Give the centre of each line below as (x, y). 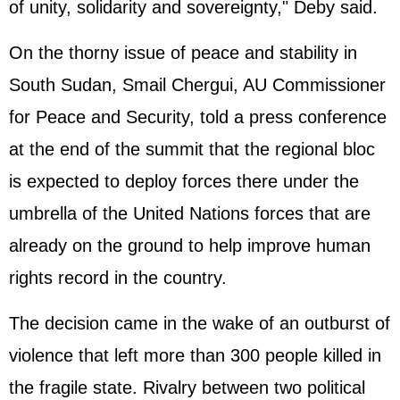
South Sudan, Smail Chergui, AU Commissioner (197, 85)
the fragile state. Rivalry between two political (187, 388)
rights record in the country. (118, 278)
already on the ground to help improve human (190, 246)
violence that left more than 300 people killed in (195, 356)
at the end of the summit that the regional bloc (192, 150)
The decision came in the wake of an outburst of (200, 324)
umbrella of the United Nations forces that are (190, 214)
